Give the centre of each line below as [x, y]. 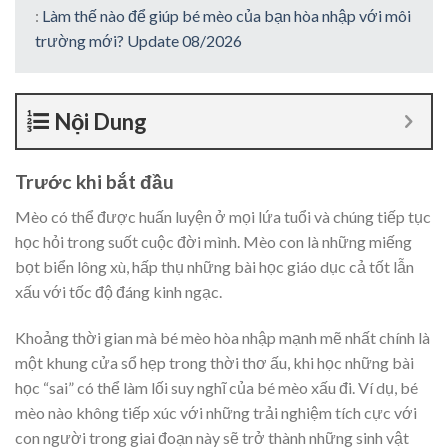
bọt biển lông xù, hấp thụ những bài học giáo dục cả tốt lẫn [214, 266]
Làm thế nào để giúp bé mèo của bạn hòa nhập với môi [226, 15]
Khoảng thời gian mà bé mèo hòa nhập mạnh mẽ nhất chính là [222, 337]
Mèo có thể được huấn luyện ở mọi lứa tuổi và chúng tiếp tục [223, 216]
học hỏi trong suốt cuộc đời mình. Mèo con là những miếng [213, 241]
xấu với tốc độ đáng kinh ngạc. [118, 291]
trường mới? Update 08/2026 [138, 40]
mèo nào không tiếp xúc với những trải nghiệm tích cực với [216, 412]
